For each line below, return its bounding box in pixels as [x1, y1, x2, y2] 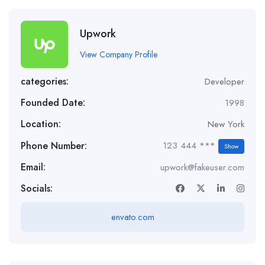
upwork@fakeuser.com [160, 161, 244, 174]
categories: [21, 75, 69, 88]
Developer [205, 75, 244, 88]
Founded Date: [21, 96, 85, 109]
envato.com [111, 211, 154, 224]
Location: [21, 117, 61, 131]
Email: [21, 160, 46, 174]
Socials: [21, 182, 53, 195]
